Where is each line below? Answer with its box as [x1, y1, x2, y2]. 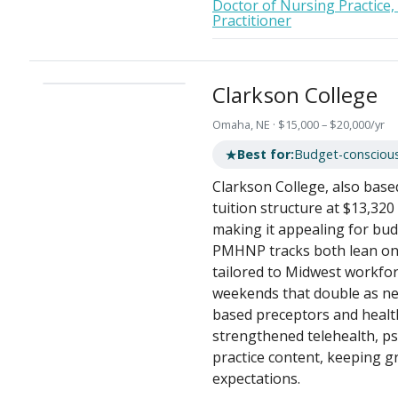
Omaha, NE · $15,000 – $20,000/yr [212, 115, 385, 132]
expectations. [212, 368, 300, 388]
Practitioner [212, 11, 291, 31]
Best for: [236, 146, 294, 163]
